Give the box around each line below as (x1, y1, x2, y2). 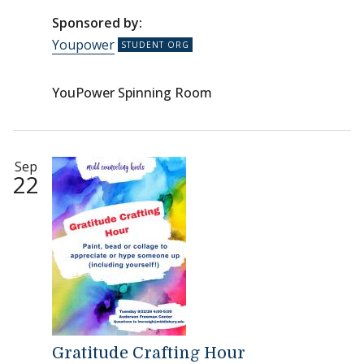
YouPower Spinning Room (52, 84, 212, 102)
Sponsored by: (52, 14, 142, 32)
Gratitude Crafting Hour (52, 344, 245, 362)
